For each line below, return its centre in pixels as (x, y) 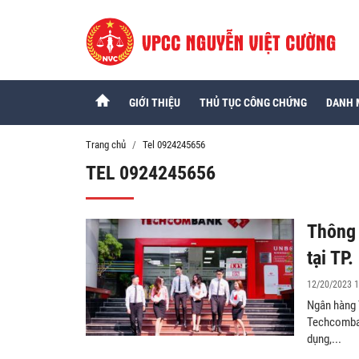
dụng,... (324, 339)
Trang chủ (106, 145)
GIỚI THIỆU (154, 103)
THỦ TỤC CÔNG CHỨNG (253, 103)
